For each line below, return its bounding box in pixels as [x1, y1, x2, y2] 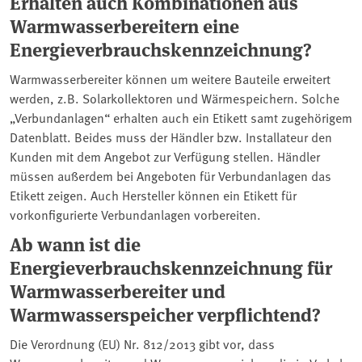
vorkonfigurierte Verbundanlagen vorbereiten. [10, 205, 261, 224]
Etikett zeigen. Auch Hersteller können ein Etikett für [10, 186, 297, 204]
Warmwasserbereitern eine [10, 12, 239, 40]
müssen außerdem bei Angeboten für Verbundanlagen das [10, 166, 331, 185]
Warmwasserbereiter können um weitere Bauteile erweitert [10, 69, 330, 88]
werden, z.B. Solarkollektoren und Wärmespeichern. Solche [10, 89, 339, 107]
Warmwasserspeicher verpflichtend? [10, 301, 321, 328]
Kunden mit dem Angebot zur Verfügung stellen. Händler [10, 147, 320, 166]
